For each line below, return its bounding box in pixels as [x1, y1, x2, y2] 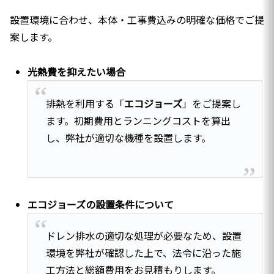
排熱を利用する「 [45, 95, 124, 111]
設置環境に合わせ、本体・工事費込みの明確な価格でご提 [10, 12, 264, 28]
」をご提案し [182, 95, 241, 111]
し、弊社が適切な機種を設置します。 [45, 130, 211, 145]
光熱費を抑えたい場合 [28, 64, 126, 80]
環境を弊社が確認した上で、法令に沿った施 [45, 245, 241, 261]
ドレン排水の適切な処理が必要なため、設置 [45, 228, 242, 243]
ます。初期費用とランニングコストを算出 [45, 113, 231, 128]
